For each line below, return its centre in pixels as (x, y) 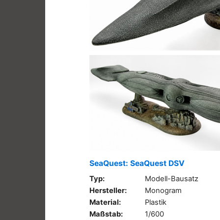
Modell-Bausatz (172, 179)
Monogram (163, 190)
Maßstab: (106, 214)
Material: (105, 202)
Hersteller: (108, 190)
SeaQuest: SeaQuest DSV (137, 163)
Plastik (156, 202)
